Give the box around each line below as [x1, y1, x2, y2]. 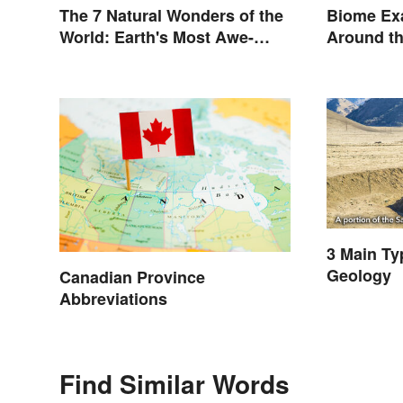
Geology [327, 263, 392, 287]
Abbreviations [59, 286, 167, 310]
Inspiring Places [59, 47, 184, 71]
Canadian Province [59, 264, 205, 289]
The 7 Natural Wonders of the [59, 4, 283, 28]
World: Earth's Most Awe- [59, 25, 254, 49]
